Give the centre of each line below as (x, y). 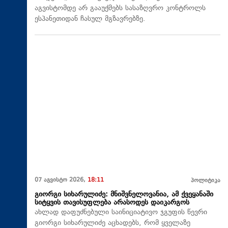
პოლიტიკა (206, 181)
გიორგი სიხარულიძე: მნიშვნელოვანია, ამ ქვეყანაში (124, 194)
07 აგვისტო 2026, (61, 180)
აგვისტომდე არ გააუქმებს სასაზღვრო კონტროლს (120, 9)
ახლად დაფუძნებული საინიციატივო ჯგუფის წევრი (121, 212)
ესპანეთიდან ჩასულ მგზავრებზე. (90, 19)
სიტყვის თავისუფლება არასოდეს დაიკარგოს (112, 203)
